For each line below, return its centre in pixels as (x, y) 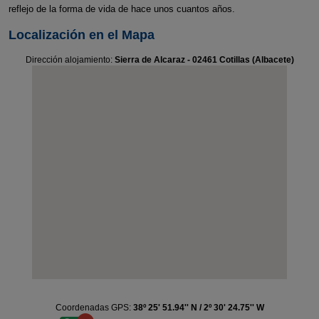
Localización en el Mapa (81, 35)
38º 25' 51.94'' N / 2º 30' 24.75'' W (198, 308)
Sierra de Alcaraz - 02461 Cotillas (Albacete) (204, 60)
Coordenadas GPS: (94, 308)
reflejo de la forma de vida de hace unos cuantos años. (121, 9)
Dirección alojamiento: (70, 60)
